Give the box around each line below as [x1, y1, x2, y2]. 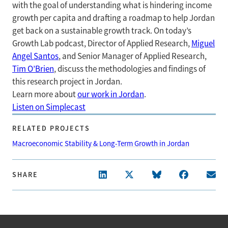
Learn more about [12, 89, 77, 100]
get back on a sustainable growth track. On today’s [12, 25, 191, 36]
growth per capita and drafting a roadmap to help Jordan [12, 13, 215, 23]
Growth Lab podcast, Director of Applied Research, [12, 38, 191, 49]
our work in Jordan [77, 89, 144, 100]
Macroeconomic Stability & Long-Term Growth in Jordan [12, 138, 189, 148]
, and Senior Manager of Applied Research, [59, 51, 207, 62]
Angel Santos [12, 51, 59, 62]
